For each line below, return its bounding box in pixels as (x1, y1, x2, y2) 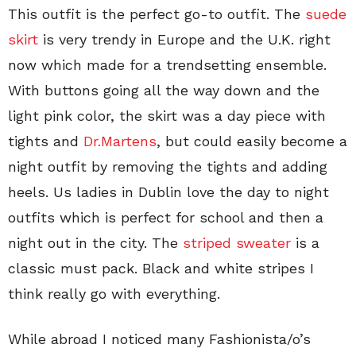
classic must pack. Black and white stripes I (8, 259, 314, 277)
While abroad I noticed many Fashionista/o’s (8, 330, 311, 347)
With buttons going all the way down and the (8, 81, 319, 99)
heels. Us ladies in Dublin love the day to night (8, 183, 329, 200)
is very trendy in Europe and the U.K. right (38, 30, 331, 48)
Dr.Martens (79, 132, 157, 149)
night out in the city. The (8, 234, 183, 251)
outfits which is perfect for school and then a (8, 208, 323, 226)
